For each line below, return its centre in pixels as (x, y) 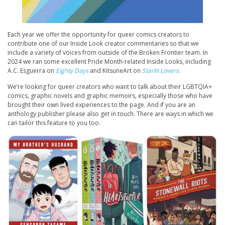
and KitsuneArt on (115, 71)
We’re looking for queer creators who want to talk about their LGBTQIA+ (110, 87)
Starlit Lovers (160, 71)
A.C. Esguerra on (32, 71)
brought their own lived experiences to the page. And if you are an (101, 105)
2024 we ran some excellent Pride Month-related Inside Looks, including (109, 62)
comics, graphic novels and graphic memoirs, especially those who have (110, 96)
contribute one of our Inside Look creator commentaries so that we (103, 44)
